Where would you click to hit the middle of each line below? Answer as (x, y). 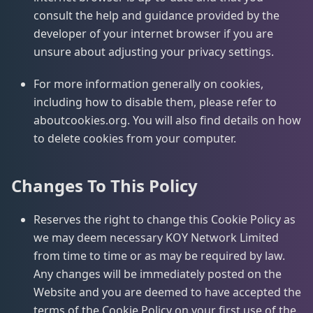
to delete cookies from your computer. (135, 138)
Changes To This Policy (104, 185)
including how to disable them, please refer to (155, 102)
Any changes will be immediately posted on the (158, 274)
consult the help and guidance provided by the (156, 15)
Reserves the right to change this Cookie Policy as (165, 219)
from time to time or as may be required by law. (159, 256)
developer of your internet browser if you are (153, 34)
